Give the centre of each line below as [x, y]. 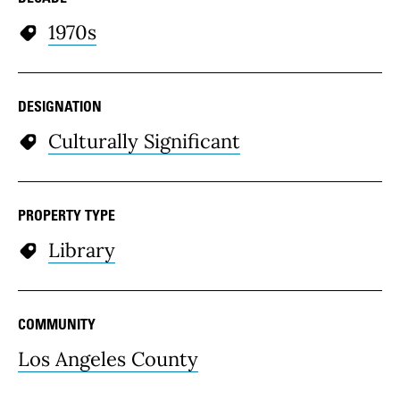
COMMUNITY [57, 324]
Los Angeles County [108, 358]
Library [82, 250]
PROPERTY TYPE [67, 215]
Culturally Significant [144, 141]
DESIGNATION [60, 106]
